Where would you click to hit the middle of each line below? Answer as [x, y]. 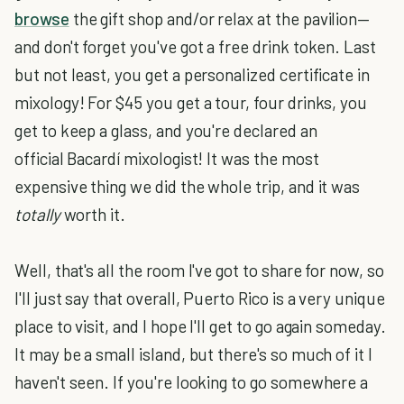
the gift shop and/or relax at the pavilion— [220, 18]
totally [37, 214]
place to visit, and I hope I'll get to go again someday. [200, 326]
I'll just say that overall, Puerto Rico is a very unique [200, 298]
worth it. [93, 214]
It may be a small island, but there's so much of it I [193, 354]
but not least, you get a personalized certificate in [193, 74]
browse [42, 18]
